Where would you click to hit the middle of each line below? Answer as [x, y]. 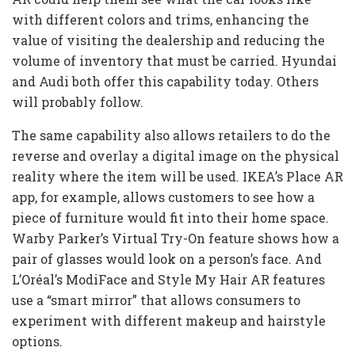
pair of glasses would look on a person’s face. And [167, 259]
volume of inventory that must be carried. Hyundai [174, 61]
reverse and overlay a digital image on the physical [176, 156]
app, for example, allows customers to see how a [163, 197]
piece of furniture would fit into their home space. [170, 218]
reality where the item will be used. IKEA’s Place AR [177, 177]
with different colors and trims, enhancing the [160, 20]
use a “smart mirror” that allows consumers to [156, 300]
